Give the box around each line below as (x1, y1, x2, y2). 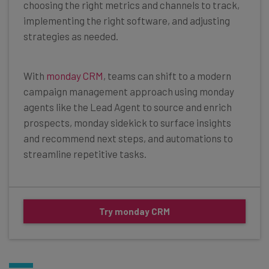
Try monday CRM (99, 206, 170, 217)
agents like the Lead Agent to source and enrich (23, 101, 232, 113)
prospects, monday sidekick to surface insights (23, 116, 231, 129)
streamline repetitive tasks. (23, 148, 147, 160)
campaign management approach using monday (23, 85, 234, 98)
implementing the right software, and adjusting (23, 14, 230, 27)
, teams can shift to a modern (103, 70, 231, 82)
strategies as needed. (23, 30, 118, 43)
